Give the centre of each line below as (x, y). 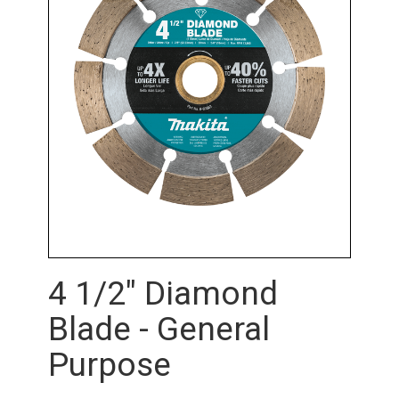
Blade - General (159, 329)
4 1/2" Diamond (163, 293)
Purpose (110, 364)
